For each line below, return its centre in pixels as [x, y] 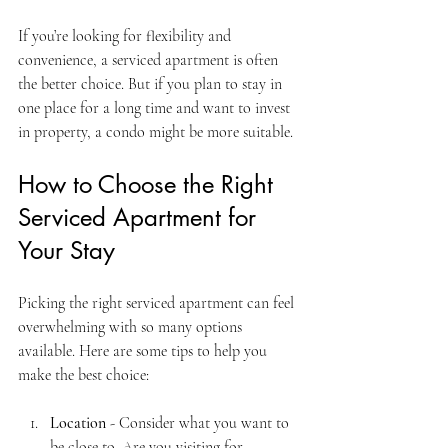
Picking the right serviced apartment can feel [158, 302]
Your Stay [66, 250]
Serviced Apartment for [140, 217]
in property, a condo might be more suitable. [155, 131]
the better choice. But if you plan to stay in [152, 83]
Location [78, 422]
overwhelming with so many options [132, 326]
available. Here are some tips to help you [144, 350]
